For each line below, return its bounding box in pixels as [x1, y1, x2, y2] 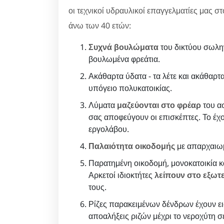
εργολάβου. [88, 123, 129, 134]
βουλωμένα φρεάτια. [88, 53, 160, 64]
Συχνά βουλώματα [88, 41, 158, 52]
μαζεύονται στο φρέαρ [117, 99, 201, 110]
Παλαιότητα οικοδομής [88, 140, 175, 151]
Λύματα [88, 99, 117, 110]
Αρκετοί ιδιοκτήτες [88, 169, 154, 180]
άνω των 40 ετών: [68, 19, 131, 31]
